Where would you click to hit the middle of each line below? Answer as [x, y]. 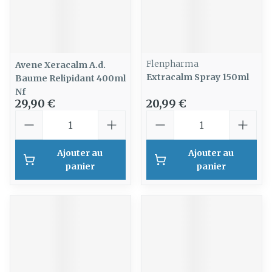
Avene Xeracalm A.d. [60, 65]
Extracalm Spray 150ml [198, 77]
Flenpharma [172, 64]
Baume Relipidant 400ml [70, 78]
